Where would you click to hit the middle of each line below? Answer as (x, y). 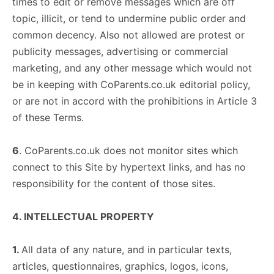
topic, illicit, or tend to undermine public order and (129, 18)
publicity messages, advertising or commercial (120, 51)
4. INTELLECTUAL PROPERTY (83, 217)
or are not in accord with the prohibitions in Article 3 (135, 101)
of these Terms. (48, 117)
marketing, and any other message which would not (132, 68)
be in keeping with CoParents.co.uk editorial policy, (131, 84)
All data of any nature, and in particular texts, (127, 250)
